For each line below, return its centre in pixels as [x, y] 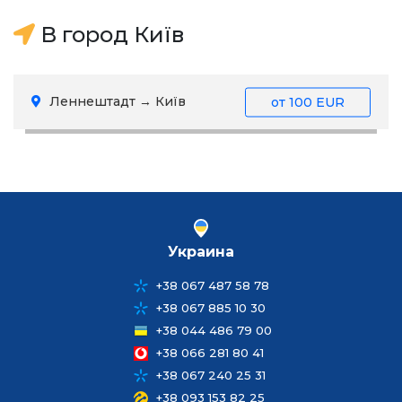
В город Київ [109, 35]
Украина [201, 252]
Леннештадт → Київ [116, 101]
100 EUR [317, 101]
